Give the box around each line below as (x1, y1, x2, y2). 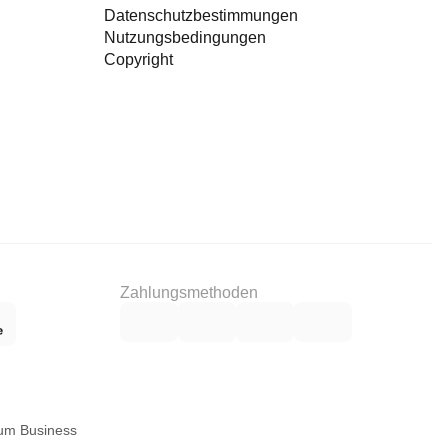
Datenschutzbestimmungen (104, 7, 298, 24)
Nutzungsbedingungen (104, 29, 266, 46)
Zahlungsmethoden (120, 284, 258, 301)
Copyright (104, 51, 173, 68)
